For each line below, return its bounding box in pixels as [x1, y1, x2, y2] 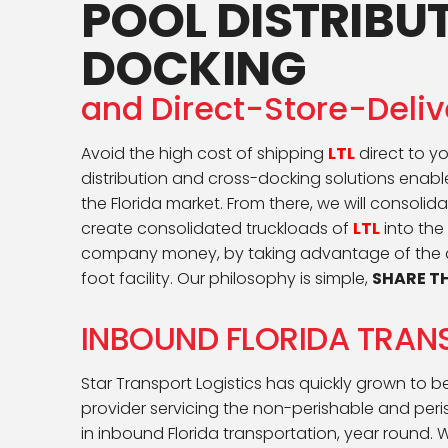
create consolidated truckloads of [80, 217, 353, 240]
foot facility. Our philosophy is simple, [80, 267, 372, 290]
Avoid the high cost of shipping [80, 142, 328, 165]
